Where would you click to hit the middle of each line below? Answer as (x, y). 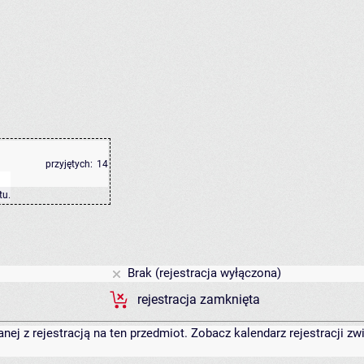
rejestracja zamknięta (199, 300)
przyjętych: (69, 165)
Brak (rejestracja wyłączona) (203, 273)
